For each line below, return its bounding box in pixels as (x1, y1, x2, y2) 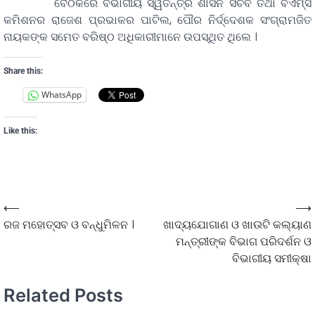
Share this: (4, 65, 43, 76)
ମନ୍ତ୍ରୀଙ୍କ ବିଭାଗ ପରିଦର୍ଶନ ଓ (176, 233, 311, 250)
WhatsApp (41, 89, 82, 101)
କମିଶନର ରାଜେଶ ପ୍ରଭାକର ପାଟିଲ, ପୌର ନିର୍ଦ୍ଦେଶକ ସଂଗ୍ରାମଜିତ (4, 11, 311, 28)
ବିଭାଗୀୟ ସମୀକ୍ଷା (232, 250, 311, 266)
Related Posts (4, 284, 123, 307)
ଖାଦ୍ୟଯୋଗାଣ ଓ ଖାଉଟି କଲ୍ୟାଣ (163, 216, 311, 233)
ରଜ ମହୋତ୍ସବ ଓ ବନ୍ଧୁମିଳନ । (4, 216, 134, 233)
